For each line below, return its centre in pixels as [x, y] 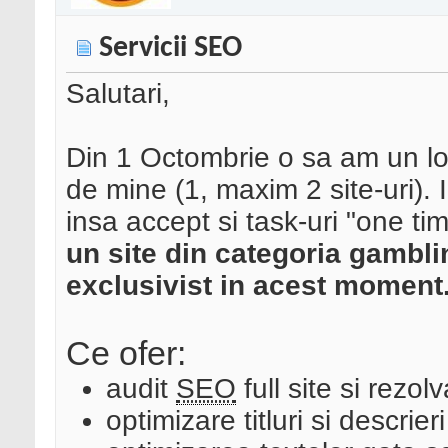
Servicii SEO [170, 49]
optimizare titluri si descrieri [275, 421]
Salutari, [118, 94]
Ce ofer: [126, 353]
